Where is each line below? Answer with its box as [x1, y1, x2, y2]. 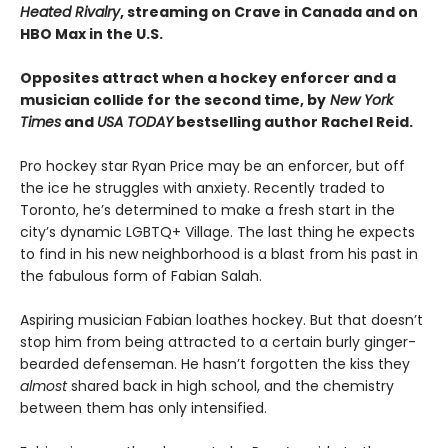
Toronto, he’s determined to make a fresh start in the [20, 200, 395, 221]
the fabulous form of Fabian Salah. [20, 266, 262, 287]
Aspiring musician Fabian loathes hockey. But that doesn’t [20, 310, 423, 331]
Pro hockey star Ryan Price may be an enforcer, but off [20, 156, 405, 177]
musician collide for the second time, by [20, 90, 326, 111]
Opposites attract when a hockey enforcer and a [20, 68, 396, 89]
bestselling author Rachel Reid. [173, 112, 413, 133]
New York [326, 90, 393, 111]
